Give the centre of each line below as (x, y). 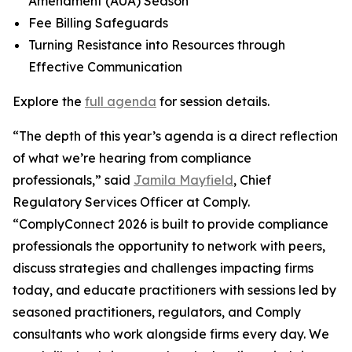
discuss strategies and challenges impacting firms (163, 268)
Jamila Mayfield (183, 180)
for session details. (213, 101)
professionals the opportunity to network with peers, (169, 246)
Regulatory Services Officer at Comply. (131, 202)
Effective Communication (105, 67)
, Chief (252, 180)
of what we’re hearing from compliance (132, 158)
